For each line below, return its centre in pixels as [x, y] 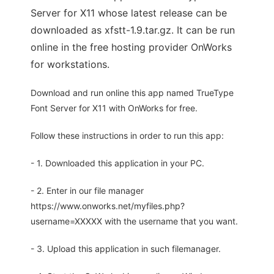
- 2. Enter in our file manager [87, 191]
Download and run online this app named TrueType [132, 93]
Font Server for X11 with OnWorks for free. [114, 108]
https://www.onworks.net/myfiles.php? [108, 206]
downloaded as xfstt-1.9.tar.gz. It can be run [133, 30]
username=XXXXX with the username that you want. [134, 221]
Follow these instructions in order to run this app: [127, 136]
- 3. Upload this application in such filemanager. [126, 249]
